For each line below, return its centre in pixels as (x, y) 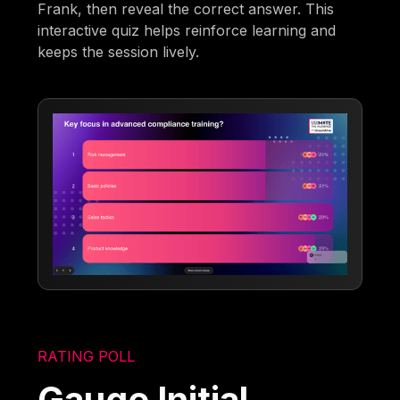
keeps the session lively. (119, 51)
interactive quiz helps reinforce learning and (187, 30)
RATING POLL (87, 356)
